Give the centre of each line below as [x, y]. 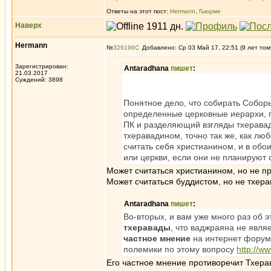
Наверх [28, 25]
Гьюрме [210, 11]
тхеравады [147, 227]
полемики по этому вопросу [180, 249]
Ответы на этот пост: [138, 11]
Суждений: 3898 [39, 80]
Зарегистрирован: [42, 66]
